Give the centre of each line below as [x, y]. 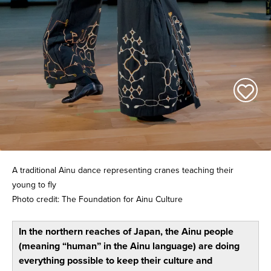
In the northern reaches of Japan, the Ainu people [126, 231]
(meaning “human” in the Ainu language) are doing [129, 246]
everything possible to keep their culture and [115, 260]
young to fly [34, 184]
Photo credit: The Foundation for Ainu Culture [97, 199]
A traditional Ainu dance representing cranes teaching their [122, 170]
